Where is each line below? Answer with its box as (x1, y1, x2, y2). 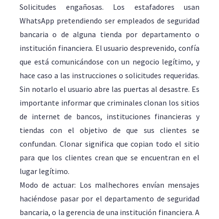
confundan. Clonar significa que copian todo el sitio (20, 139, 199, 149)
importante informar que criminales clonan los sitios (20, 98, 199, 108)
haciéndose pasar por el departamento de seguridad (20, 194, 199, 203)
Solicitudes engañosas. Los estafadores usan (20, 2, 199, 12)
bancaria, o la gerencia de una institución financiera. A (20, 207, 199, 217)
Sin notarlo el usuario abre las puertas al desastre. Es (20, 84, 199, 94)
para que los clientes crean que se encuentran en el (20, 153, 199, 162)
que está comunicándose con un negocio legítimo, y (20, 57, 199, 66)
